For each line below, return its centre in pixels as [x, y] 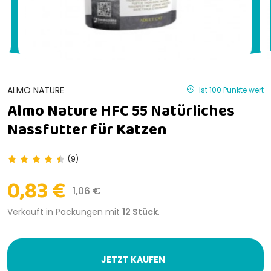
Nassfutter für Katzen [87, 130]
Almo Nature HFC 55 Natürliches [121, 111]
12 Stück [140, 211]
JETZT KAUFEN [133, 259]
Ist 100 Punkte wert [231, 90]
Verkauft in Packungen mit [65, 211]
